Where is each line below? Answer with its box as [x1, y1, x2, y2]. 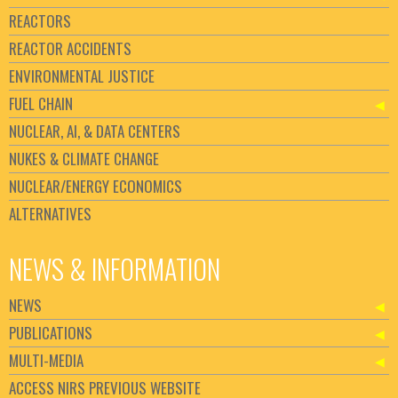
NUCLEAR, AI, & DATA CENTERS [9, 119, 180, 142]
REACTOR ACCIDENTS [9, 36, 131, 60]
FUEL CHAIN [9, 92, 73, 115]
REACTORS [9, 9, 71, 32]
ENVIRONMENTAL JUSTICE [9, 64, 155, 87]
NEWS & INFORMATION [9, 248, 220, 289]
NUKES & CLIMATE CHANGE [9, 147, 159, 170]
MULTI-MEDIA [9, 348, 84, 371]
